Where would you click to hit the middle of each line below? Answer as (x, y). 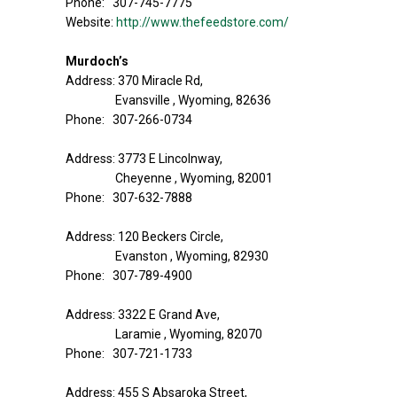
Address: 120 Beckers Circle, (144, 237)
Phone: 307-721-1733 (129, 354)
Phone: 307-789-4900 (129, 276)
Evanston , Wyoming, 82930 (192, 256)
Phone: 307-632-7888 (129, 198)
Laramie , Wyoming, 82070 (189, 334)
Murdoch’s (97, 61)
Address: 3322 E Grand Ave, (143, 315)
